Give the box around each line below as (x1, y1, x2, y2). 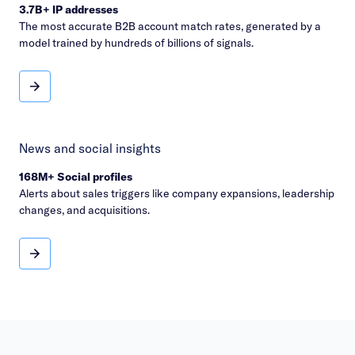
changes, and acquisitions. (19, 203, 150, 218)
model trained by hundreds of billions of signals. (19, 36, 254, 51)
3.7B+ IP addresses (19, 2, 118, 17)
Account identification (33, 84, 143, 99)
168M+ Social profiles (19, 170, 132, 185)
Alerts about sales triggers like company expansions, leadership (19, 186, 334, 201)
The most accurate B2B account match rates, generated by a (19, 19, 321, 34)
